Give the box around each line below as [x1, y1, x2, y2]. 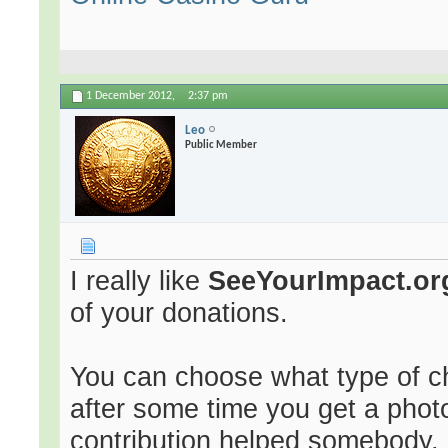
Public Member [185, 139, 258, 151]
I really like [70, 265, 209, 297]
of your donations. [70, 297, 289, 329]
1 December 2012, [86, 90, 179, 103]
